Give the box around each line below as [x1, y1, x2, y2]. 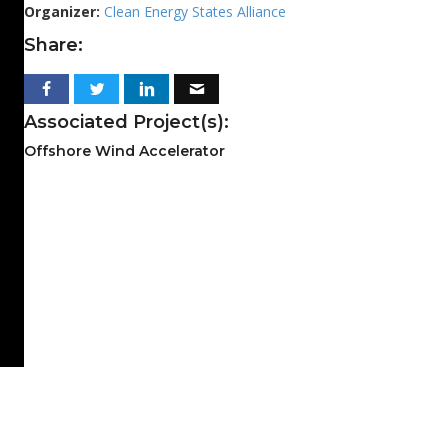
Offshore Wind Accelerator [24, 142, 225, 161]
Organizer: [24, 2, 104, 22]
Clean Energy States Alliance [104, 2, 286, 22]
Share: [24, 34, 83, 57]
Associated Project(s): [24, 111, 229, 134]
